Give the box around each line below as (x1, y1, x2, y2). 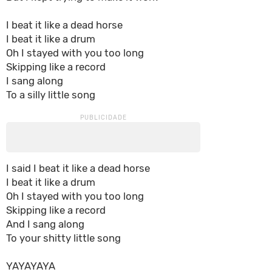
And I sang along (6, 218, 84, 230)
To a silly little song (6, 89, 95, 101)
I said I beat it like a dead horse (6, 162, 150, 174)
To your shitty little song (6, 232, 121, 244)
